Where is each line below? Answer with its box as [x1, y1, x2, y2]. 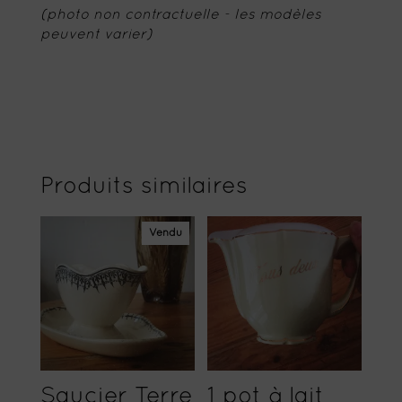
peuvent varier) [39, 28, 153, 41]
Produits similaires [39, 176, 248, 197]
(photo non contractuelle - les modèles [39, 8, 321, 22]
